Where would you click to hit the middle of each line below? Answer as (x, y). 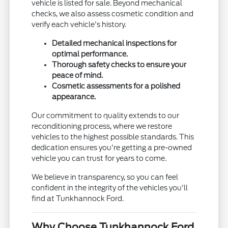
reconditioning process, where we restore (102, 126)
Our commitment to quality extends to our (106, 116)
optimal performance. (90, 54)
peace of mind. (78, 76)
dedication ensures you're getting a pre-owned (112, 148)
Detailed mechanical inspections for (115, 44)
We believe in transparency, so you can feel (105, 177)
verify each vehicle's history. (79, 25)
